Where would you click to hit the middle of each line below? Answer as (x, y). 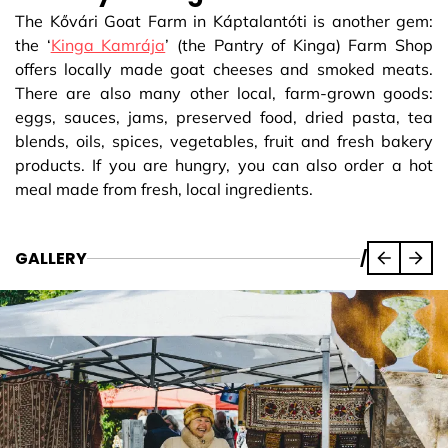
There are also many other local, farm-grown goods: (224, 93)
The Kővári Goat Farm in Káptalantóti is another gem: (224, 21)
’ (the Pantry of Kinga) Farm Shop (299, 45)
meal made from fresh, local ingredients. (164, 189)
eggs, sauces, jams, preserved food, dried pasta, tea (224, 117)
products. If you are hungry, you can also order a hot (224, 165)
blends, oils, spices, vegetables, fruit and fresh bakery (224, 141)
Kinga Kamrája (108, 45)
